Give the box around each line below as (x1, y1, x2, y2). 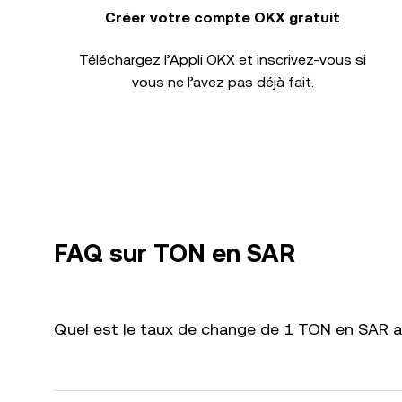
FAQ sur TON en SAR (54, 239, 295, 267)
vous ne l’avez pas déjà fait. (131, 74, 314, 91)
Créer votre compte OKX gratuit (105, 9, 340, 26)
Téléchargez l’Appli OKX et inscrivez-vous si (79, 51, 366, 68)
